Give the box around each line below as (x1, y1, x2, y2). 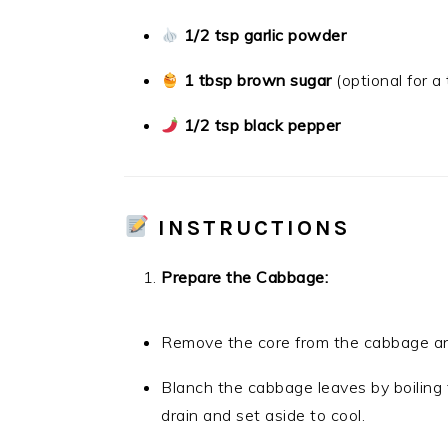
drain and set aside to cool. (161, 405, 365, 425)
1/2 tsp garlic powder (183, 25, 347, 45)
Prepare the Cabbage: (161, 267, 328, 287)
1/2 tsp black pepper (183, 115, 341, 135)
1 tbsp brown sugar (183, 70, 332, 90)
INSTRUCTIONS (158, 215, 351, 241)
